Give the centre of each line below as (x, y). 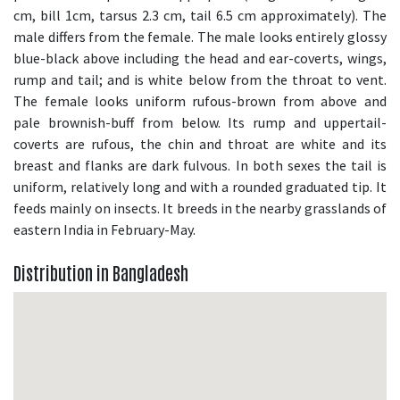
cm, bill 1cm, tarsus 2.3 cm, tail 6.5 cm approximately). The (200, 15)
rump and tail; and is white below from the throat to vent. (200, 79)
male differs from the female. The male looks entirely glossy (200, 36)
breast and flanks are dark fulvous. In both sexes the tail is (200, 165)
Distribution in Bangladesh (101, 272)
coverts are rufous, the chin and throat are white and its (200, 143)
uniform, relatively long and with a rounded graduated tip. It (200, 186)
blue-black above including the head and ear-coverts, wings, (200, 58)
